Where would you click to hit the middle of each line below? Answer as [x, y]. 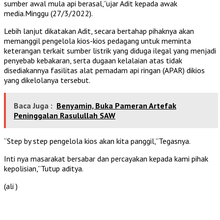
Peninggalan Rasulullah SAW [65, 115]
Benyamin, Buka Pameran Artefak [116, 105]
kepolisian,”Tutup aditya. [44, 168]
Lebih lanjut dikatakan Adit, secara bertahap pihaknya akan [99, 31]
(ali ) [11, 186]
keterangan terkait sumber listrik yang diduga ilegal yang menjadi [110, 50]
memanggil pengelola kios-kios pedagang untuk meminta [97, 41]
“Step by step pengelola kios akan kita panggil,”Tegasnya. [97, 141]
